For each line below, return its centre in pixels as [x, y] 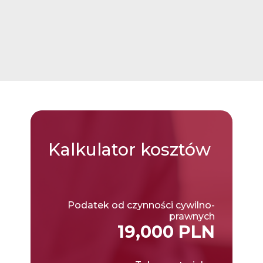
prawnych [192, 216]
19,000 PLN [166, 231]
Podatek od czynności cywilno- [141, 205]
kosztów [173, 149]
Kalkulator [92, 149]
